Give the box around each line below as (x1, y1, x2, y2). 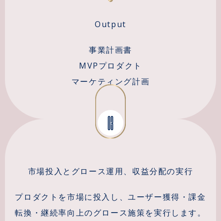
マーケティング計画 (71, 75, 150, 87)
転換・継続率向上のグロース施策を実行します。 (15, 207, 206, 218)
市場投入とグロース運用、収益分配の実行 (28, 165, 193, 177)
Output (95, 18, 126, 30)
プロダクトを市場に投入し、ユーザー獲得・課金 (15, 191, 206, 202)
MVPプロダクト (79, 60, 142, 71)
